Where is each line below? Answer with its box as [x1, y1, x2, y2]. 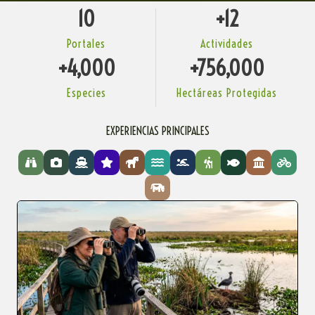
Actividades [200, 37, 253, 51]
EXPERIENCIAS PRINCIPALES [105, 124, 210, 138]
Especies [66, 86, 106, 100]
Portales [67, 37, 106, 51]
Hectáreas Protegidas [176, 86, 277, 100]
